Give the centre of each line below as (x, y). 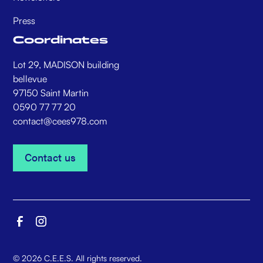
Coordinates (61, 40)
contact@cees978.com (60, 121)
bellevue (30, 79)
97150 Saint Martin (51, 93)
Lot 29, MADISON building (66, 65)
